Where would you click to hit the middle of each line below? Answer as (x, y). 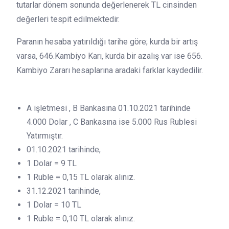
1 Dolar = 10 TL (54, 205)
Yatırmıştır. (45, 136)
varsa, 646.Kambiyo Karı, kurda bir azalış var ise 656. (109, 56)
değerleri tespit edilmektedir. (68, 19)
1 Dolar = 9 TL (52, 163)
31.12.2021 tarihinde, (64, 191)
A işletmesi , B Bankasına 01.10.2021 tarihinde (109, 108)
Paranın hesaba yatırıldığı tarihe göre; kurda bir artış (107, 42)
